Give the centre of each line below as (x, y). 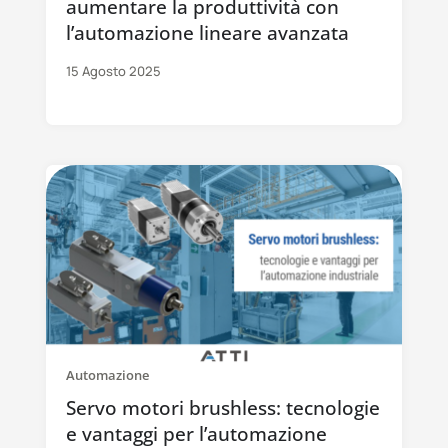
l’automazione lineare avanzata (207, 33)
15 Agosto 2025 (113, 71)
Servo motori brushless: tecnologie (222, 408)
